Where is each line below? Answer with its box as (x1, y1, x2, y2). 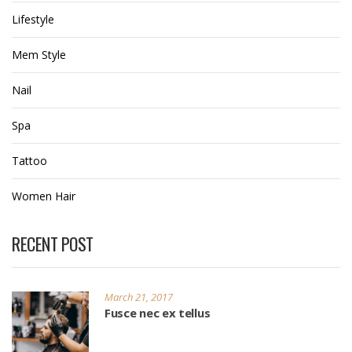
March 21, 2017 (104, 290, 173, 305)
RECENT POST (12, 231, 93, 257)
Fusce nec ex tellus (104, 305, 211, 321)
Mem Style (12, 47, 66, 63)
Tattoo (12, 153, 47, 169)
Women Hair (12, 189, 75, 204)
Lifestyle (12, 12, 54, 27)
